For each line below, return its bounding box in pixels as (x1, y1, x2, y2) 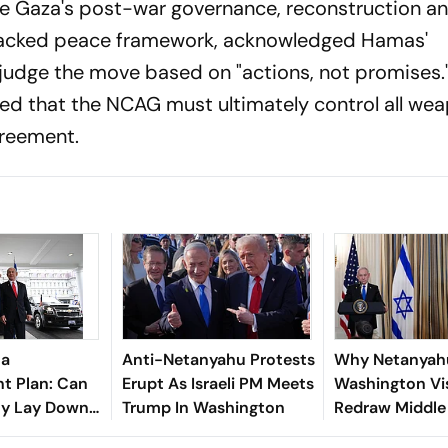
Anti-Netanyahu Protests (121, 348, 315, 370)
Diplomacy (333, 420, 416, 442)
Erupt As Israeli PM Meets (121, 372, 314, 394)
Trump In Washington (121, 396, 285, 418)
